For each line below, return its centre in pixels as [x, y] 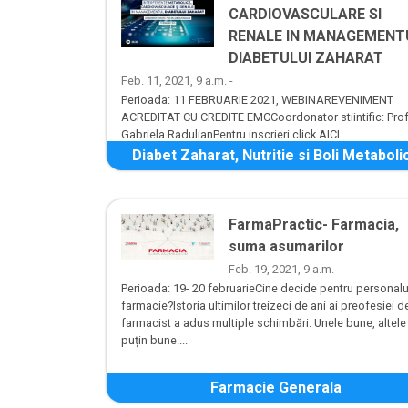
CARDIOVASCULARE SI [305, 15]
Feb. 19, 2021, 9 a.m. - [285, 270]
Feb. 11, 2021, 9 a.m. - [177, 81]
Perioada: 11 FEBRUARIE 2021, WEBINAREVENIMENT [257, 100]
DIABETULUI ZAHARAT [306, 58]
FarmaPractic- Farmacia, [314, 225]
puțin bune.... [154, 341]
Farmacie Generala [276, 388]
